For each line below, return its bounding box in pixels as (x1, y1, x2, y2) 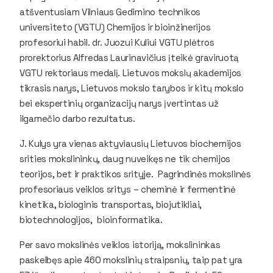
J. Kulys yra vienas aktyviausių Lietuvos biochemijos (19, 137, 241, 149)
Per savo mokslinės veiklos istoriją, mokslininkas (19, 238, 221, 250)
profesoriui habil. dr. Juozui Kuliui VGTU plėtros (19, 36, 214, 48)
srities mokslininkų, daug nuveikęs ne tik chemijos (19, 152, 230, 165)
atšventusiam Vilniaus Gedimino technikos (19, 5, 200, 18)
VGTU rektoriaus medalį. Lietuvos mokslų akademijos (19, 66, 241, 79)
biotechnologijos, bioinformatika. (19, 213, 163, 225)
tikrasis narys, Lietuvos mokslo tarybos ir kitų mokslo (19, 82, 244, 94)
